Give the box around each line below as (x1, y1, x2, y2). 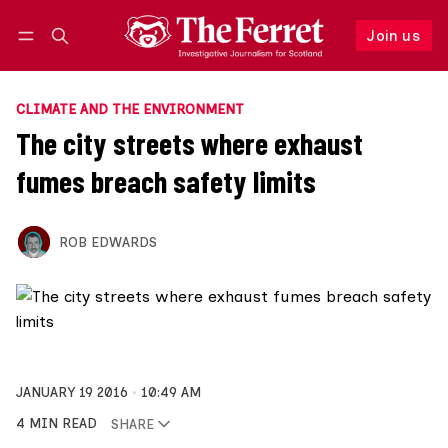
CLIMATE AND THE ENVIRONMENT (16, 101, 244, 118)
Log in (35, 48, 74, 64)
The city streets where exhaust (16, 125, 363, 162)
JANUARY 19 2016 (16, 384, 128, 401)
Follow (283, 46, 330, 65)
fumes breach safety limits (16, 163, 316, 200)
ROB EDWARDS (58, 233, 157, 250)
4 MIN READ (16, 415, 97, 432)
